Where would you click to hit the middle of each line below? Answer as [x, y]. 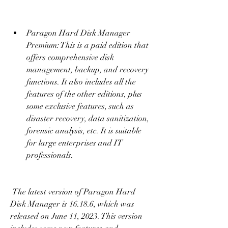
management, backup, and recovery [88, 70]
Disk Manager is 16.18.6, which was [72, 204]
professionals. [50, 155]
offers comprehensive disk [70, 58]
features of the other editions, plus [84, 94]
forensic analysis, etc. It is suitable [84, 131]
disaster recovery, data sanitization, [88, 119]
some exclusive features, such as [80, 106]
